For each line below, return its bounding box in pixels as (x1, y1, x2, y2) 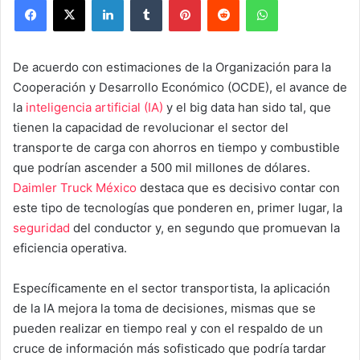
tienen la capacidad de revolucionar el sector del (13, 119, 288, 135)
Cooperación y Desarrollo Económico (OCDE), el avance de (13, 79, 347, 95)
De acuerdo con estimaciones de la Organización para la (13, 59, 331, 75)
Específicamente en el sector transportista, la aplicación (13, 280, 330, 296)
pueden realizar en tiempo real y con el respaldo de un (13, 320, 323, 336)
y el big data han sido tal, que (163, 99, 331, 115)
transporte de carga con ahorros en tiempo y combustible (13, 139, 340, 155)
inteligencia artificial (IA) (26, 99, 163, 115)
